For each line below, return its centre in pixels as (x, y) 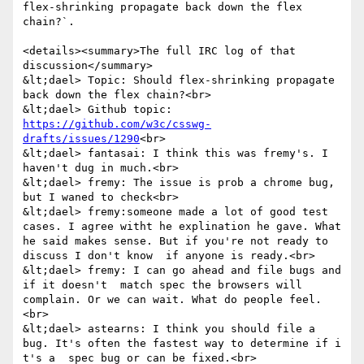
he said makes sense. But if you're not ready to (175, 241)
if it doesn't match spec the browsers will (162, 285)
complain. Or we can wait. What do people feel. (172, 300)
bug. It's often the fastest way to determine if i (182, 344)
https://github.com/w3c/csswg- (117, 124)
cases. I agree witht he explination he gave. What (182, 227)
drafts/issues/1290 (81, 139)
